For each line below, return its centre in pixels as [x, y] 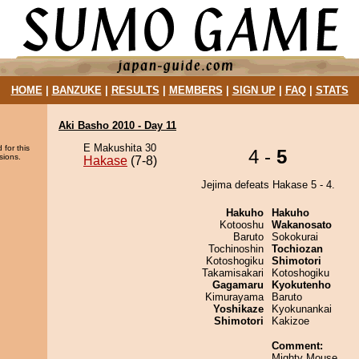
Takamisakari [233, 273]
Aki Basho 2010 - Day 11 [117, 125]
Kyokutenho [301, 285]
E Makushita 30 [120, 148]
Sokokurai [295, 237]
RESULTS [135, 90]
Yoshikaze [238, 309]
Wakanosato [302, 225]
